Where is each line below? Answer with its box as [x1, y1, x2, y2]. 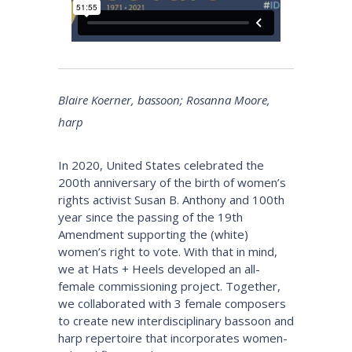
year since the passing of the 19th [58, 209, 243, 225]
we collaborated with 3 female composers [58, 295, 286, 311]
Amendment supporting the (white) [58, 226, 248, 242]
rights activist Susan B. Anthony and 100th [58, 192, 284, 207]
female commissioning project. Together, [58, 278, 280, 294]
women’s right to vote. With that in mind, [58, 244, 277, 259]
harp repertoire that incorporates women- [58, 330, 288, 346]
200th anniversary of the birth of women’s [58, 174, 286, 190]
